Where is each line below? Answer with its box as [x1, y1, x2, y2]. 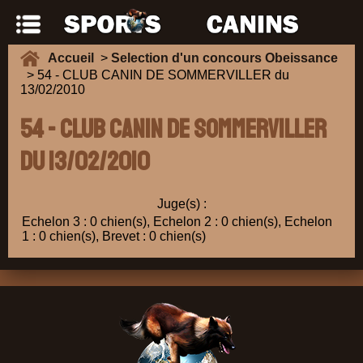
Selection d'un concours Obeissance [111, 51, 338, 65]
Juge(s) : [156, 197, 207, 211]
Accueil [48, 51, 100, 65]
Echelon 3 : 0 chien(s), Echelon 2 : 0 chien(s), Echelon [22, 215, 332, 229]
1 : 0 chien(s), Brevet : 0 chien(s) [22, 229, 206, 244]
